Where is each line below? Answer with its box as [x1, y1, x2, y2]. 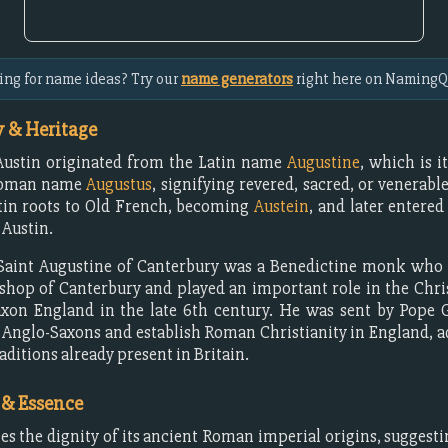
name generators [181, 69, 293, 89]
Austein [254, 196, 310, 217]
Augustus [86, 174, 153, 195]
